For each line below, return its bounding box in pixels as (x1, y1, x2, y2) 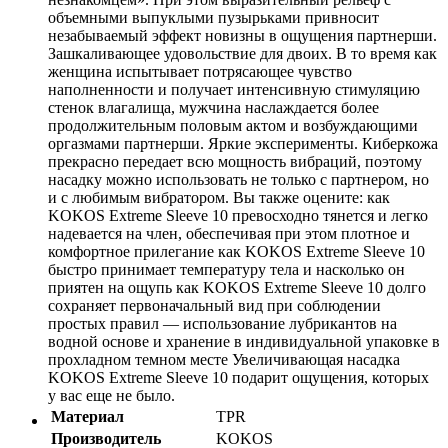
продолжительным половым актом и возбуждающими (48, 116, 418, 134)
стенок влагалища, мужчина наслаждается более (48, 98, 379, 116)
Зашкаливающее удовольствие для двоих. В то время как (48, 44, 437, 62)
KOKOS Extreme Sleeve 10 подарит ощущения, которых (48, 368, 429, 386)
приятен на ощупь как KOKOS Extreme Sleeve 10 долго (48, 278, 426, 296)
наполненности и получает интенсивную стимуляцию (48, 80, 420, 98)
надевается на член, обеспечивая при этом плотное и (48, 224, 410, 242)
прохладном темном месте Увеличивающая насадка (48, 350, 400, 368)
